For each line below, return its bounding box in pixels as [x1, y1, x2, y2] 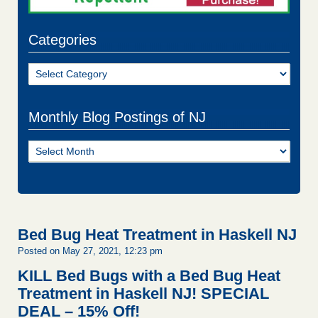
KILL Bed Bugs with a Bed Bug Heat [18, 267, 280, 285]
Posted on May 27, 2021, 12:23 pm [18, 246, 163, 257]
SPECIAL [201, 285, 269, 303]
